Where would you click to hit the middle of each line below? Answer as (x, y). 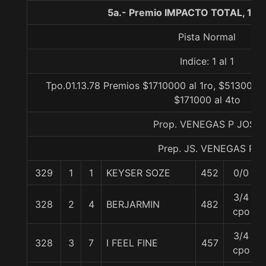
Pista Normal (207, 37)
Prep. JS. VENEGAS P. (207, 148)
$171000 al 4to (207, 100)
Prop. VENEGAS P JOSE (207, 124)
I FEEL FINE (132, 243)
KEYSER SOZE (138, 173)
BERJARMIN (133, 204)
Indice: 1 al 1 (207, 61)
